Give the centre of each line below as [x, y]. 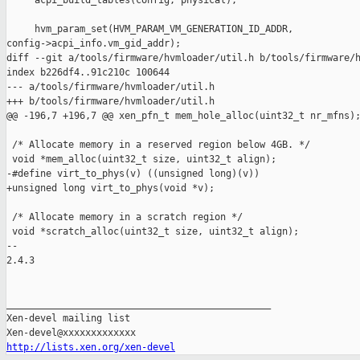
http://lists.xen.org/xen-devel [91, 348]
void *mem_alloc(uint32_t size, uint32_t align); [141, 160]
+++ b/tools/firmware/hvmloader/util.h [110, 102]
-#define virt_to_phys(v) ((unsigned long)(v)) [133, 174]
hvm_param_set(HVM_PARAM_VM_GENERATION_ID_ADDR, [153, 29]
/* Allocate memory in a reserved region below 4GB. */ [158, 145]
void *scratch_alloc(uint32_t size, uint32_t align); [153, 232]
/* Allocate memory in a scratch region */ [125, 217]
